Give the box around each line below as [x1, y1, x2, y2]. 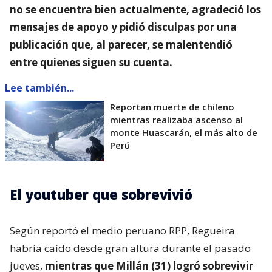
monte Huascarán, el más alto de [110, 126, 257, 139]
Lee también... [5, 81, 74, 95]
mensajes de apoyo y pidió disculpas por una [10, 20, 237, 35]
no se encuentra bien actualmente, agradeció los [10, 2, 261, 17]
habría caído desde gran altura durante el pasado [10, 241, 251, 256]
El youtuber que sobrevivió [10, 185, 192, 204]
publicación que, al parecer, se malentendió [10, 38, 233, 52]
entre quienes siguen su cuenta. [10, 55, 172, 70]
